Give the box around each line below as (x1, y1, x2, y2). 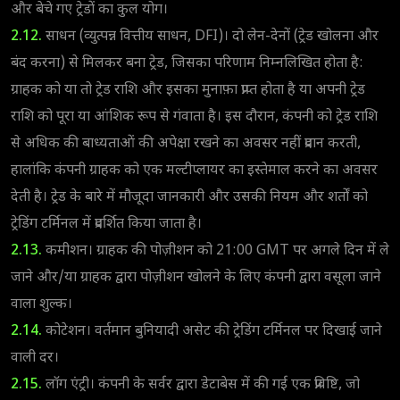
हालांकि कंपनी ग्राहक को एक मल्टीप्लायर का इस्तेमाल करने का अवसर (11, 161, 378, 180)
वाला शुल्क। (11, 295, 72, 314)
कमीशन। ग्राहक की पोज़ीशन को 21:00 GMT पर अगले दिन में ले (42, 241, 389, 261)
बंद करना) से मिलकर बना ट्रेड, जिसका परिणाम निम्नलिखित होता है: (11, 54, 363, 73)
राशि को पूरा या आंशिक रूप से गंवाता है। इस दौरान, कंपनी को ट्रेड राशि (11, 107, 378, 127)
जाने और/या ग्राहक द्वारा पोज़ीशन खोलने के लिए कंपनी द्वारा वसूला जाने (11, 268, 381, 287)
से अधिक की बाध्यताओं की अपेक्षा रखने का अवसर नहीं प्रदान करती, (11, 134, 361, 154)
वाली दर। (11, 348, 59, 368)
